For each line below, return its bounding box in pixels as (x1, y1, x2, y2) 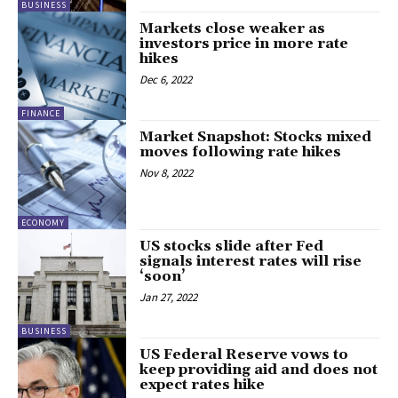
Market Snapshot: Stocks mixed (139, 128, 372, 147)
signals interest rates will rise (139, 251, 362, 270)
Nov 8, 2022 (139, 165, 194, 181)
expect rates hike (139, 376, 266, 394)
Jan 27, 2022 (139, 289, 198, 305)
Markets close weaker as (139, 19, 326, 37)
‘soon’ (139, 267, 187, 285)
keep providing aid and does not (139, 361, 378, 379)
